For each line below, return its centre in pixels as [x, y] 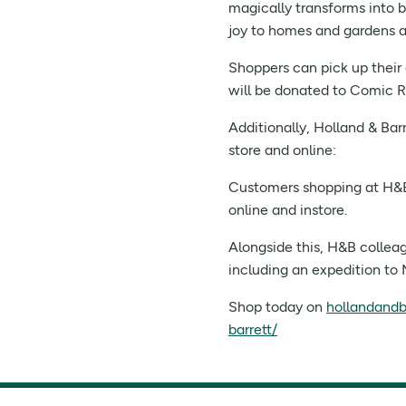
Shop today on [277, 306]
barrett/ [253, 329]
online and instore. [288, 209]
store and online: [282, 150]
